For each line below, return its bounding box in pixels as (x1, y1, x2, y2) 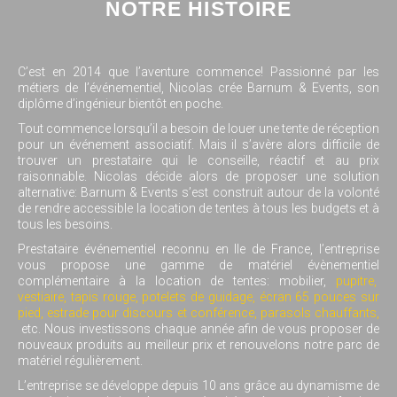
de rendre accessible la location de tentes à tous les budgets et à (18, 200, 379, 215)
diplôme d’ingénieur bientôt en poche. (18, 96, 223, 111)
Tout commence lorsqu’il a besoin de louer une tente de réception (18, 121, 379, 136)
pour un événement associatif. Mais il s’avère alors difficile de (18, 136, 379, 152)
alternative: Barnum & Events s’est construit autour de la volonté (18, 184, 379, 199)
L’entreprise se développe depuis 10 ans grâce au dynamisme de (18, 378, 379, 393)
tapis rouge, (70, 289, 138, 304)
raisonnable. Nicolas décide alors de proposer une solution (18, 168, 379, 183)
